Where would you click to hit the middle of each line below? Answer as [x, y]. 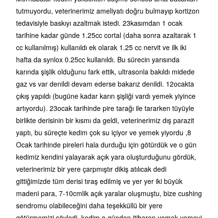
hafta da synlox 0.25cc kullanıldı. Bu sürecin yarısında [98, 59]
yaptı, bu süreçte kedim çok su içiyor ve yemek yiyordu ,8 [104, 132]
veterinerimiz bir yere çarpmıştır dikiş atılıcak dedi [91, 169]
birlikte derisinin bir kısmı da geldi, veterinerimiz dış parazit [105, 120]
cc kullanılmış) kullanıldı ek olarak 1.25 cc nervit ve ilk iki [101, 47]
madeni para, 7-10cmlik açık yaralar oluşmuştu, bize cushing [109, 193]
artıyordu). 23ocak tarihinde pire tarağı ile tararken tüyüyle [105, 108]
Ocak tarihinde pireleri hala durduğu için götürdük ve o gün [106, 144]
